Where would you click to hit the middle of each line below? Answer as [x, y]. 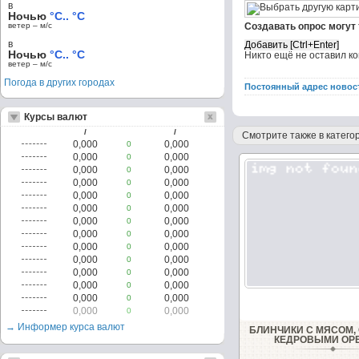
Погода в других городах [59, 83]
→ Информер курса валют [65, 327]
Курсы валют [56, 117]
